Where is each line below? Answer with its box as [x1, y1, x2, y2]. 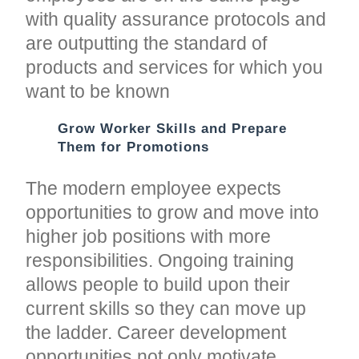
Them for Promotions [58, 139, 210, 155]
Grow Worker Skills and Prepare [58, 120, 288, 136]
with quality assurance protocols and [26, 8, 327, 30]
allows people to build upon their [26, 273, 291, 295]
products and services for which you [26, 56, 324, 78]
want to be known [26, 80, 171, 102]
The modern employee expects [26, 177, 282, 199]
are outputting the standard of [26, 32, 268, 54]
